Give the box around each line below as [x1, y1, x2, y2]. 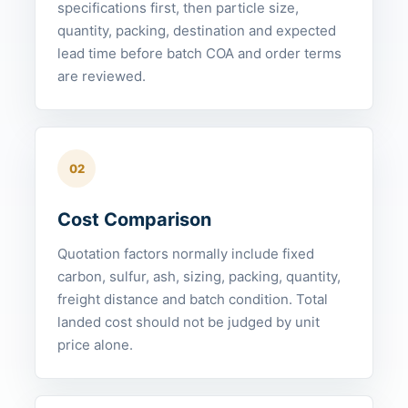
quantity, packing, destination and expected [57, 22, 336, 39]
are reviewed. [57, 67, 146, 85]
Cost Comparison [57, 209, 211, 230]
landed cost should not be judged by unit [57, 313, 320, 331]
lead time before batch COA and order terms [57, 45, 342, 62]
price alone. [57, 336, 133, 353]
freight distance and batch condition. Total [57, 291, 328, 308]
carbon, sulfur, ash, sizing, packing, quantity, [57, 268, 341, 285]
